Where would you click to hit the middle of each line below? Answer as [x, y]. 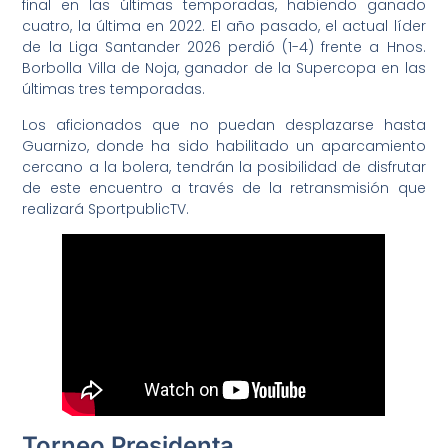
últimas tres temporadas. [114, 89]
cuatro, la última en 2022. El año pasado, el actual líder [224, 26]
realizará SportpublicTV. [106, 208]
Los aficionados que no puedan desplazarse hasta [224, 124]
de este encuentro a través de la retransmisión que [224, 187]
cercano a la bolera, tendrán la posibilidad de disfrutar [224, 166]
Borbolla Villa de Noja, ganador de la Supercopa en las [224, 68]
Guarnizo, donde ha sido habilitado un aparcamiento [224, 145]
